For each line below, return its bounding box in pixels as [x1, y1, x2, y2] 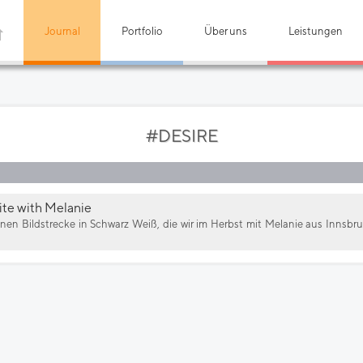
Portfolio [121, 25, 163, 37]
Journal [44, 25, 80, 37]
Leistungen [288, 25, 343, 37]
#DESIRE [145, 126, 218, 146]
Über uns [203, 25, 247, 37]
